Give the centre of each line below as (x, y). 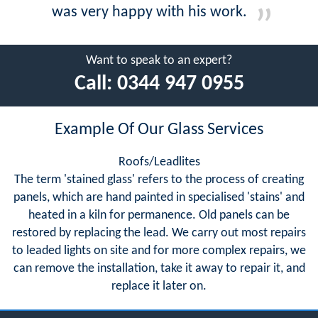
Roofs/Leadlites (159, 162)
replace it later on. (159, 286)
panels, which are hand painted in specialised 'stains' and (159, 197)
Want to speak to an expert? (159, 60)
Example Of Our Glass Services (159, 130)
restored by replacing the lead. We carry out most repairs (159, 233)
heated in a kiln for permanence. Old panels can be (159, 215)
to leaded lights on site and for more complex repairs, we (159, 251)
